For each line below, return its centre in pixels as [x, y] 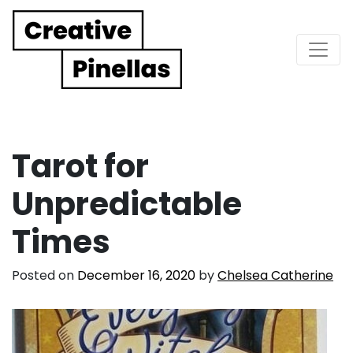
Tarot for [80, 166]
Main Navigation [120, 63]
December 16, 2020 [136, 275]
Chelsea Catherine [275, 275]
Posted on [45, 275]
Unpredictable [127, 204]
